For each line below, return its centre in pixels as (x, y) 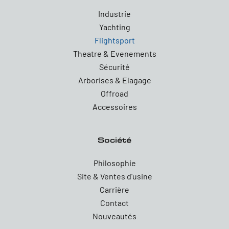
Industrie (114, 14)
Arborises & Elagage (114, 80)
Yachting (114, 27)
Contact (114, 203)
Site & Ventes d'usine (114, 176)
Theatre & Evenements (114, 53)
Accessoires (114, 107)
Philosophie (114, 163)
